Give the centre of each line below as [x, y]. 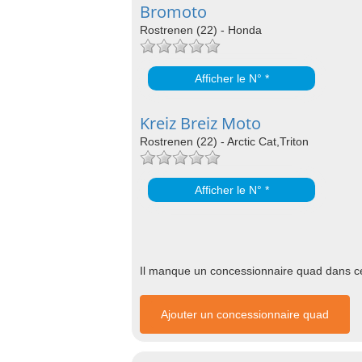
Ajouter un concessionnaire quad [245, 314]
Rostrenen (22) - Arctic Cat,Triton [224, 141]
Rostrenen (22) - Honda [201, 30]
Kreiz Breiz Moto [200, 123]
